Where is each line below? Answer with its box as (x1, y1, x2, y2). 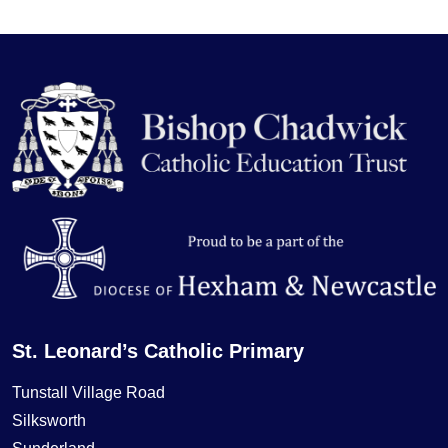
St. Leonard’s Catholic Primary (12, 339, 304, 362)
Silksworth (12, 411, 86, 429)
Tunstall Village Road (12, 383, 165, 401)
